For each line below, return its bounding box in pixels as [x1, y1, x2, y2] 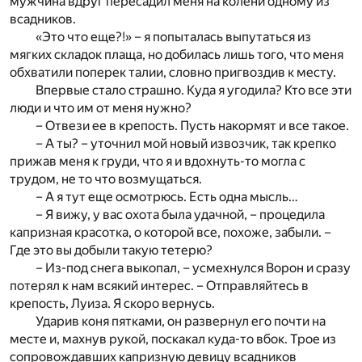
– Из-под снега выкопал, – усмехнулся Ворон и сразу [36, 260, 351, 276]
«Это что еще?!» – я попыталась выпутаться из [36, 29, 311, 45]
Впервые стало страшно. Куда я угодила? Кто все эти [36, 82, 351, 99]
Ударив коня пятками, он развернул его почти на [36, 314, 326, 330]
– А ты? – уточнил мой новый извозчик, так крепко [36, 136, 336, 152]
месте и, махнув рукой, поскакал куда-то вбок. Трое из [10, 331, 336, 347]
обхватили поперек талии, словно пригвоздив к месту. [10, 65, 336, 81]
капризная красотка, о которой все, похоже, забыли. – [10, 225, 331, 241]
